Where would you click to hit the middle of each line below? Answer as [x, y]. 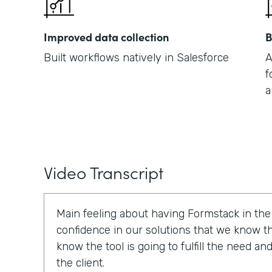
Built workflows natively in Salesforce [136, 58]
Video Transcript [104, 172]
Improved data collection [106, 37]
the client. [80, 263]
